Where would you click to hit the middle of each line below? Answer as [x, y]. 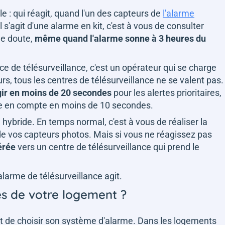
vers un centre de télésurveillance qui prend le [107, 147]
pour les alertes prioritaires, [166, 93]
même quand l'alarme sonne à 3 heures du [120, 38]
